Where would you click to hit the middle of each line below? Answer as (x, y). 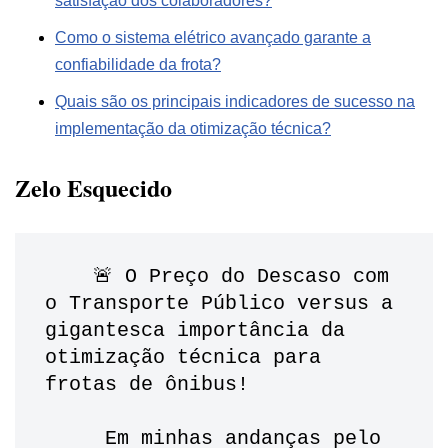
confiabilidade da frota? (138, 65)
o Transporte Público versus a (219, 304)
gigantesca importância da (195, 331)
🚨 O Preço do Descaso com (69, 277)
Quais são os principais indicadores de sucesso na (235, 102)
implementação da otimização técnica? (193, 129)
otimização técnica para (183, 358)
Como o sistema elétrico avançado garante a (213, 38)
